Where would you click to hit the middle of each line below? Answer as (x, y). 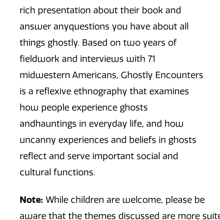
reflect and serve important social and (99, 156)
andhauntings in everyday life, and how (102, 124)
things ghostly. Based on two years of (98, 42)
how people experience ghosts (84, 107)
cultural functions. (57, 172)
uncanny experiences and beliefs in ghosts (108, 140)
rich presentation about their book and (100, 10)
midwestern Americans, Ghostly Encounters (111, 75)
